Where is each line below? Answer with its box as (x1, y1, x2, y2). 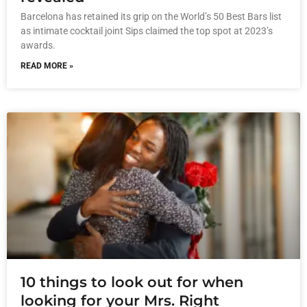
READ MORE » (21, 60, 73, 71)
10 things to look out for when (21, 273, 243, 291)
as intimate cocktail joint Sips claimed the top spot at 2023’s (21, 25, 273, 36)
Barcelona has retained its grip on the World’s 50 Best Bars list (21, 10, 282, 22)
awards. (21, 39, 56, 51)
